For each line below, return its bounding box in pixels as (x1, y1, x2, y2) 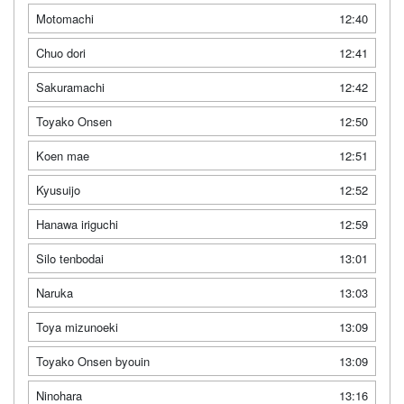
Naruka (36, 283, 73, 301)
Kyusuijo (36, 180, 80, 198)
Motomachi (36, 9, 94, 27)
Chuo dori (36, 43, 86, 61)
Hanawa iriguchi (36, 215, 118, 233)
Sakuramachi (36, 78, 105, 96)
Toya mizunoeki (36, 317, 118, 335)
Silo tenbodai (36, 249, 104, 267)
